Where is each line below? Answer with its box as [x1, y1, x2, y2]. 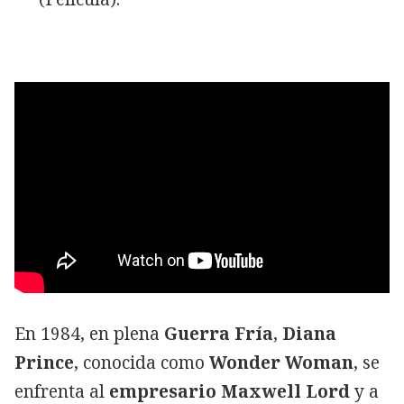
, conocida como [74, 350, 209, 374]
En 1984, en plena [14, 321, 164, 345]
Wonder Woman [209, 350, 353, 374]
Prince [14, 350, 74, 374]
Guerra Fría [164, 321, 273, 345]
